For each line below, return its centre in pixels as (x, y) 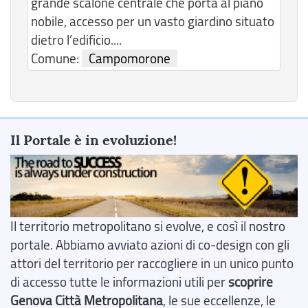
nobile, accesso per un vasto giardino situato (153, 22)
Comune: (56, 59)
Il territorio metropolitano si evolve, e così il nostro (148, 226)
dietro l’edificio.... (76, 40)
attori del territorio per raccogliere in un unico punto (152, 263)
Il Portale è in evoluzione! (93, 140)
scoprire (251, 282)
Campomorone (130, 59)
